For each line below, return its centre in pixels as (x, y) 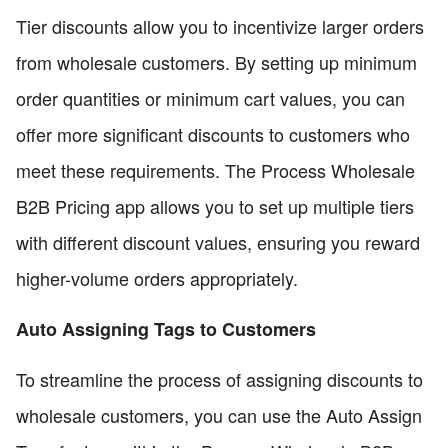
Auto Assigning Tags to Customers (166, 329)
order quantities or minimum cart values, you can (210, 98)
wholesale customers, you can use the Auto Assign (219, 415)
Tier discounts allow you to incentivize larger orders (220, 26)
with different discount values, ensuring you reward (218, 242)
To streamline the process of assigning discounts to (219, 379)
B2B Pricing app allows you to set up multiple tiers (215, 206)
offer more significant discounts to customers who (213, 134)
